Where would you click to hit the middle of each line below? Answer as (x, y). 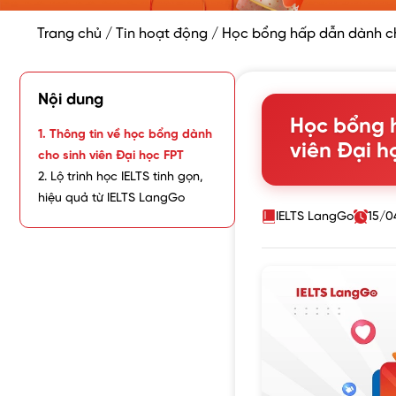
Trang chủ (69, 34)
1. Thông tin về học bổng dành (125, 135)
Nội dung (71, 101)
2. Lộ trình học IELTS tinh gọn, (121, 178)
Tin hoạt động (162, 34)
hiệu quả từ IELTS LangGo (111, 199)
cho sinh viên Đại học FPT (111, 156)
